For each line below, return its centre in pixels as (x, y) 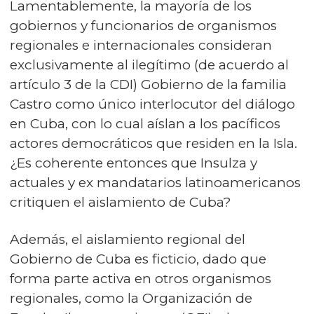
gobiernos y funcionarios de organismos (143, 26)
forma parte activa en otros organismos (141, 279)
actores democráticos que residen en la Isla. (153, 144)
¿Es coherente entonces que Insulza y (134, 163)
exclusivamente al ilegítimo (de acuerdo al (149, 65)
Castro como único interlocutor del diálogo (152, 104)
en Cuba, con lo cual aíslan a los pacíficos (145, 124)
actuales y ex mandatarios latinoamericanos (155, 183)
